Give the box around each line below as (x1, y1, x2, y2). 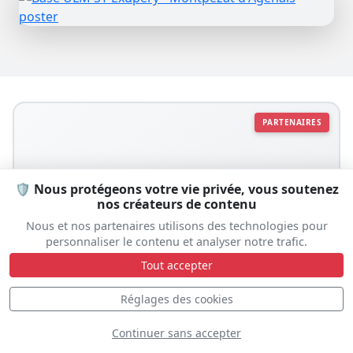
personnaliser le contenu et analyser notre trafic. (46, 234, 307, 249)
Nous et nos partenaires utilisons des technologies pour (25, 218, 328, 233)
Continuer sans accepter (112, 325, 241, 340)
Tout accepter (140, 258, 213, 273)
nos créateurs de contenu (96, 195, 257, 213)
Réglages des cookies (120, 292, 233, 307)
